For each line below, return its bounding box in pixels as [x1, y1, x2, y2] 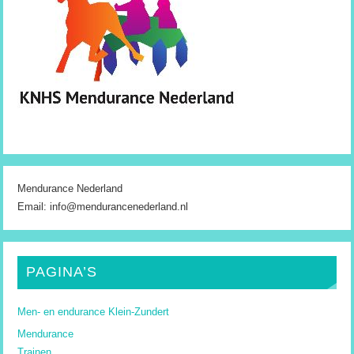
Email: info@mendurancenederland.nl [17, 201, 188, 213]
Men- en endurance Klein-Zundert [17, 307, 169, 318]
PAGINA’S [25, 264, 97, 281]
